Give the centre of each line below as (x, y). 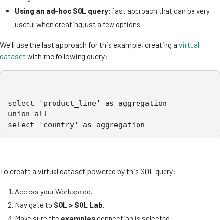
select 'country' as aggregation (76, 124)
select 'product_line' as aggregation (87, 103)
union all (28, 114)
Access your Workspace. (54, 191)
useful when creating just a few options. (79, 24)
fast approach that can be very (160, 11)
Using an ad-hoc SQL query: (63, 11)
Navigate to (34, 205)
